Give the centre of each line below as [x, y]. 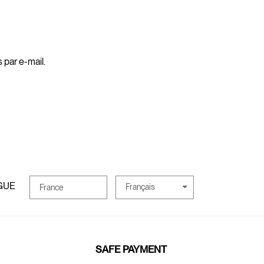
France [51, 187]
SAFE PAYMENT [131, 250]
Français [141, 187]
